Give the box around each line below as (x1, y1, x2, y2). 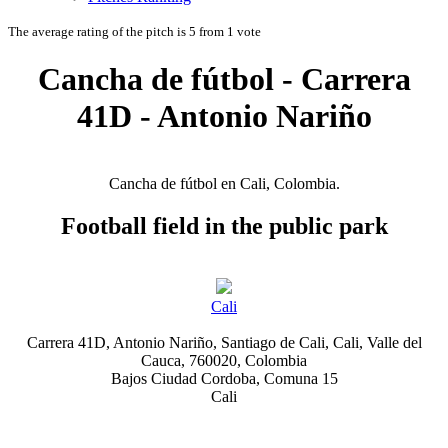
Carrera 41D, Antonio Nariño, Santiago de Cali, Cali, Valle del (26, 333, 422, 351)
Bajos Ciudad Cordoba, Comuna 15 (110, 369, 338, 387)
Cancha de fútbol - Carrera (37, 61, 411, 98)
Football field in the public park (60, 212, 388, 239)
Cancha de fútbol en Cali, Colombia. (108, 174, 340, 192)
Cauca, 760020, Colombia (141, 351, 307, 369)
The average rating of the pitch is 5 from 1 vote (8, 24, 261, 39)
